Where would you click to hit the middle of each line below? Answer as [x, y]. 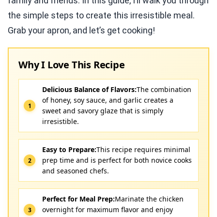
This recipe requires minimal [143, 149]
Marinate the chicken [149, 199]
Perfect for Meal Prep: [78, 199]
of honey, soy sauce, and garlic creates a [108, 100]
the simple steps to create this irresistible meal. [101, 15]
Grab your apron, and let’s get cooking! [81, 30]
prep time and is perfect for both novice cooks [117, 160]
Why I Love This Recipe [72, 65]
